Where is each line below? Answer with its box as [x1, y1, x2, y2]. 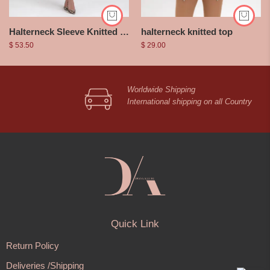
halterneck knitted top [141, 26, 233, 37]
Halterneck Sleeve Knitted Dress [120, 27, 129, 37]
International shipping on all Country [127, 97, 252, 107]
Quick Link [111, 218, 159, 230]
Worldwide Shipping [127, 85, 195, 95]
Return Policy [6, 240, 59, 251]
